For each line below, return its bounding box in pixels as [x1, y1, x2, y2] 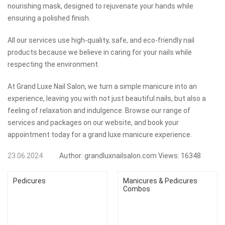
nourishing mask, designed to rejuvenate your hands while [8, 2, 193, 10]
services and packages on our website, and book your [8, 119, 179, 127]
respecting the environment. [8, 60, 99, 68]
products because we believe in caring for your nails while [8, 48, 192, 56]
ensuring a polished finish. [8, 14, 90, 22]
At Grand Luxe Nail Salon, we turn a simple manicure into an [8, 82, 197, 90]
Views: [158, 152, 179, 160]
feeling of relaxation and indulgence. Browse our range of [8, 106, 190, 115]
